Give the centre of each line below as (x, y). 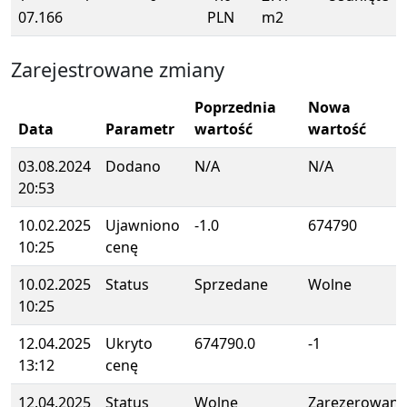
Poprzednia (235, 107)
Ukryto (129, 343)
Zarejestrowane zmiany (118, 69)
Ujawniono (143, 225)
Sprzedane (231, 284)
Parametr (140, 129)
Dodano (133, 166)
